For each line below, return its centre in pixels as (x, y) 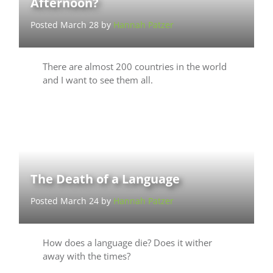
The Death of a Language (105, 179)
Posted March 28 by (72, 25)
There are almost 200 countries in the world (134, 67)
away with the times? (86, 256)
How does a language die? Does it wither (127, 243)
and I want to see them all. (97, 80)
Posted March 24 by (72, 201)
